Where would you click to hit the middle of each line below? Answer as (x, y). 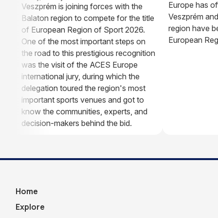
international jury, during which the (81, 76)
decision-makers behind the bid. (77, 123)
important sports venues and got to (83, 100)
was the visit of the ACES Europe (80, 64)
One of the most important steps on (83, 41)
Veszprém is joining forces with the (82, 6)
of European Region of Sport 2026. (83, 29)
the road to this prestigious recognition (88, 53)
